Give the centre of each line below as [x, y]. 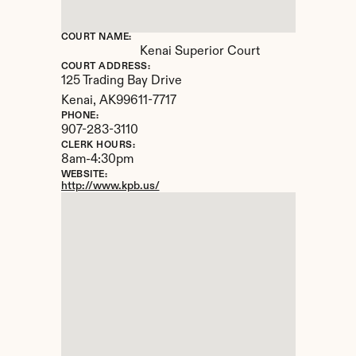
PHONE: [80, 116]
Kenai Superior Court [199, 52]
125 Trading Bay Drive [121, 81]
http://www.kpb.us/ [110, 186]
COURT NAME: [96, 37]
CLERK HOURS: [98, 145]
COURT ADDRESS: [106, 67]
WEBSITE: [84, 175]
